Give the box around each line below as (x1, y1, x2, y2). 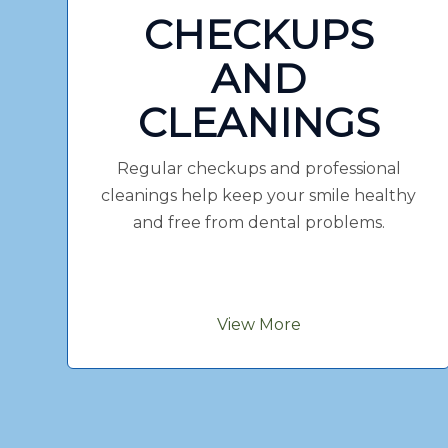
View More (216, 314, 301, 334)
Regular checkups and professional (116, 158, 401, 178)
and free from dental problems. (132, 212, 385, 232)
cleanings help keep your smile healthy (101, 185, 417, 205)
